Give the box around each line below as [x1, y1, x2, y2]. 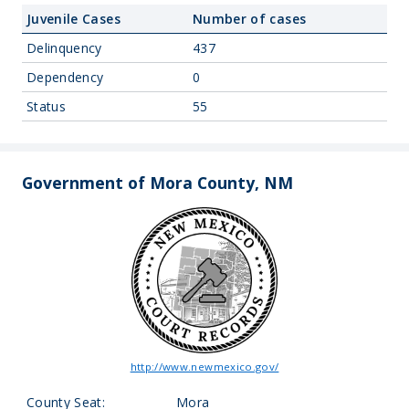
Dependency [26, 68, 104, 86]
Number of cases [193, 10, 307, 27]
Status [26, 98, 67, 115]
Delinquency [26, 39, 102, 57]
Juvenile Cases [26, 10, 121, 27]
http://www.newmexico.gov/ [130, 360, 279, 373]
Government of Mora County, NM [22, 172, 293, 194]
